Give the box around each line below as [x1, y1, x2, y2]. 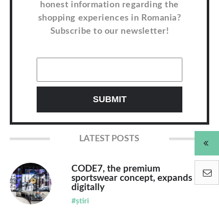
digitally [71, 182, 105, 192]
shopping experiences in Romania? [38, 13, 181, 22]
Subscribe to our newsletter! [50, 26, 169, 36]
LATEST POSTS [79, 134, 140, 143]
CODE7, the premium [71, 164, 160, 174]
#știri [71, 197, 89, 205]
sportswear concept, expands [71, 173, 192, 183]
